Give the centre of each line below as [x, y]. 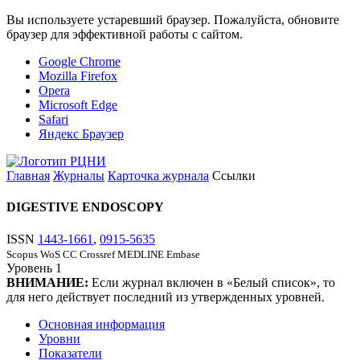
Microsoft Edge [78, 105]
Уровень [29, 268]
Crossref [97, 254]
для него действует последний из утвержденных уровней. [166, 297]
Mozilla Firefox [78, 76]
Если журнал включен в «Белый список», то [212, 282]
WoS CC [59, 254]
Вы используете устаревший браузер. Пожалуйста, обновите [173, 20]
